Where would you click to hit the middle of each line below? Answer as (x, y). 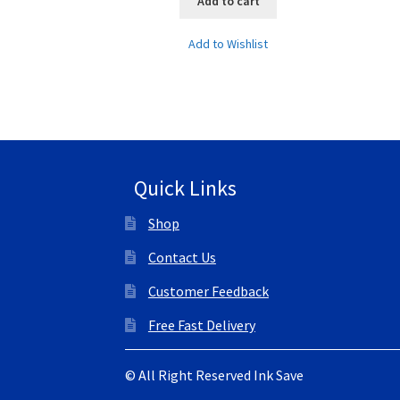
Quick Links (185, 187)
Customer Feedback (208, 292)
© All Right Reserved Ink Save (215, 375)
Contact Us (182, 258)
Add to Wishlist (229, 44)
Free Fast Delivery (201, 325)
